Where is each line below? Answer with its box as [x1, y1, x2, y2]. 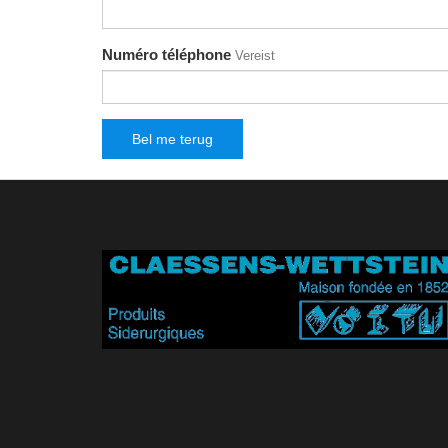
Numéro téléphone [102, 46, 231, 63]
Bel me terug [132, 131, 213, 147]
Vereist [235, 48, 275, 63]
